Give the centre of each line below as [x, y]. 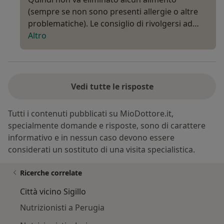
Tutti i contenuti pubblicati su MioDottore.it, [91, 114]
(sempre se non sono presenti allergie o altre [113, 12]
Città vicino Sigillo [53, 192]
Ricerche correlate [51, 173]
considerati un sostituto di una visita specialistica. [101, 150]
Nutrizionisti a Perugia [62, 208]
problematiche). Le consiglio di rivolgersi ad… [113, 24]
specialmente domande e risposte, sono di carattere [107, 126]
